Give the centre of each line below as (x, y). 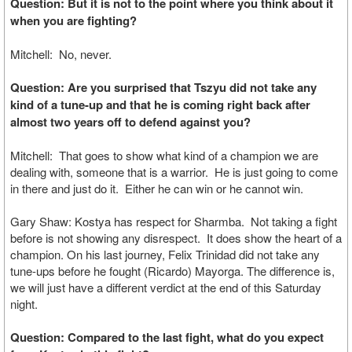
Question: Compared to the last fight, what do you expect (167, 337)
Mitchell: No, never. (64, 54)
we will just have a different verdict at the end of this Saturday (166, 287)
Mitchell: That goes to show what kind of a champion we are (164, 155)
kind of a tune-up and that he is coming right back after (160, 104)
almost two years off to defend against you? (130, 122)
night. (26, 304)
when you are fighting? (73, 20)
